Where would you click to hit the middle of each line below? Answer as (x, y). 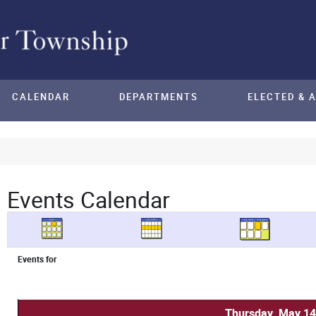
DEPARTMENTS (159, 97)
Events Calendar (88, 200)
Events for (37, 259)
